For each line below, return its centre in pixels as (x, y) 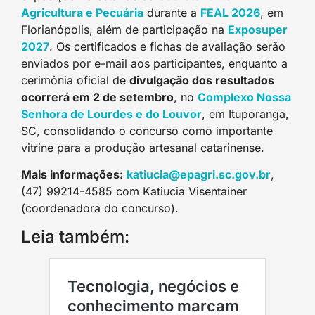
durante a (172, 12)
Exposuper (258, 29)
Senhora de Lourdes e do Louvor (111, 114)
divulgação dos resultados (202, 80)
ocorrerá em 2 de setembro (97, 97)
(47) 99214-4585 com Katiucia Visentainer (134, 192)
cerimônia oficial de (75, 80)
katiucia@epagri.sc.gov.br (199, 175)
